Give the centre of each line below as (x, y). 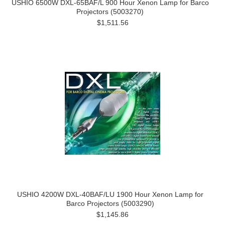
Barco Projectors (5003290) (110, 203)
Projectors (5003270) (110, 12)
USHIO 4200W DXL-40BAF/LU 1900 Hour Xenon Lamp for (110, 194)
